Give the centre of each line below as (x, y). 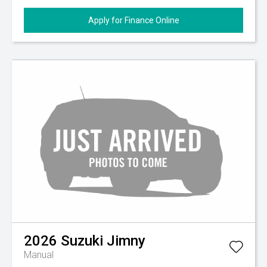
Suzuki (82, 241)
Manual (39, 255)
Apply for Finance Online (133, 20)
